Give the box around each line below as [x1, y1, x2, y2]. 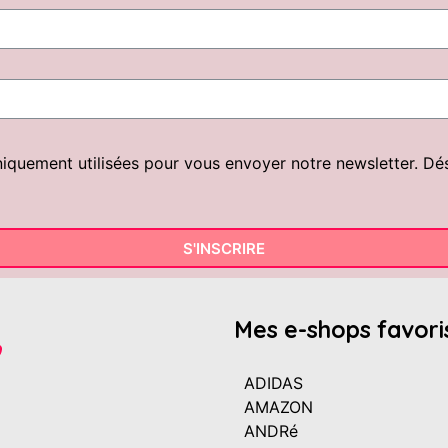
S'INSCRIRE [183, 238, 265, 258]
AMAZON [244, 397, 313, 418]
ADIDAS [244, 373, 303, 394]
